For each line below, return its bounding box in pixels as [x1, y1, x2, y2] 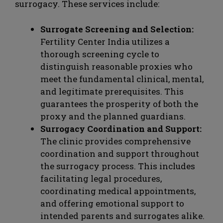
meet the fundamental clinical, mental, [40, 73, 204, 85]
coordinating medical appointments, [40, 185, 196, 197]
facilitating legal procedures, [40, 172, 162, 184]
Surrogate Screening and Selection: [40, 23, 194, 35]
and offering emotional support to [40, 197, 184, 209]
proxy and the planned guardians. [40, 110, 186, 122]
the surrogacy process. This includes [40, 160, 195, 172]
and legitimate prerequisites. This [40, 85, 184, 97]
